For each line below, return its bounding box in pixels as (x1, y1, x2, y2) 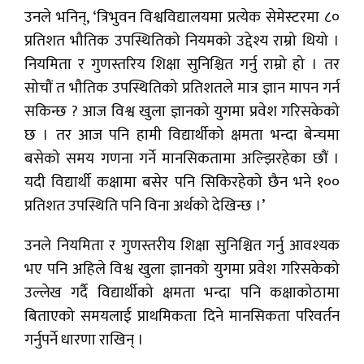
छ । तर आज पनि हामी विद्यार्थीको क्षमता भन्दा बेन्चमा (24, 123, 340, 149)
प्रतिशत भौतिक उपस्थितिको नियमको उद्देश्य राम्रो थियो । (24, 28, 340, 54)
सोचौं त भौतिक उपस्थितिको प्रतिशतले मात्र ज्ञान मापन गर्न (24, 76, 340, 102)
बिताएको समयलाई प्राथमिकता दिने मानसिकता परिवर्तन (24, 304, 340, 330)
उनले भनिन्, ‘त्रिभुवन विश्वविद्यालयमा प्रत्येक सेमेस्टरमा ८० (24, 5, 340, 31)
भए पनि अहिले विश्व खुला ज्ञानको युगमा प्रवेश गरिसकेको (24, 257, 340, 283)
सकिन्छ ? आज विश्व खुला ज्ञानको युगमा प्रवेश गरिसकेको (24, 99, 340, 125)
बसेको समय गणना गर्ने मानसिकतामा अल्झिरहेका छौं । (24, 146, 340, 172)
